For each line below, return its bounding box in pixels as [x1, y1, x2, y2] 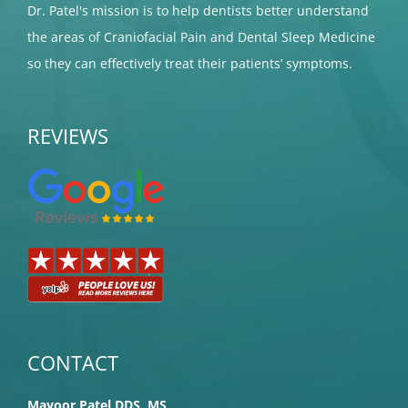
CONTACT [27, 350, 118, 377]
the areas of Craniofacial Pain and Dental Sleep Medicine [27, 28, 375, 46]
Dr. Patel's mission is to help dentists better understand [27, 2, 369, 20]
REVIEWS [27, 123, 108, 150]
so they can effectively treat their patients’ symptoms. [27, 55, 352, 73]
